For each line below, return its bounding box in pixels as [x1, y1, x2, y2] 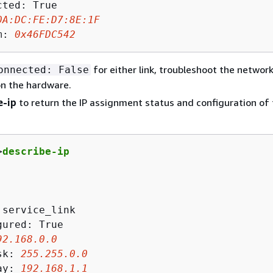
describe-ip [2, 146, 69, 157]
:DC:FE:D [9, 14, 57, 26]
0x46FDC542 [15, 29, 76, 40]
